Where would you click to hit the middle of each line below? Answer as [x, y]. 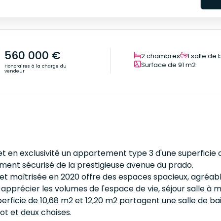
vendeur [15, 71]
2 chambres [161, 56]
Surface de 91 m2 [168, 65]
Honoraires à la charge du [36, 66]
